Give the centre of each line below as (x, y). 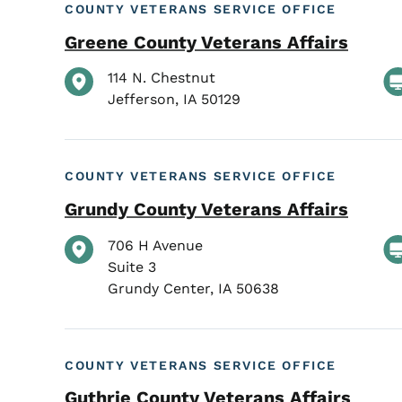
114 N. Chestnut (162, 78)
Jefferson (141, 100)
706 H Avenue (155, 245)
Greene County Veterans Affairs (206, 42)
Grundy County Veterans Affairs (206, 209)
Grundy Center (159, 288)
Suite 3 (132, 267)
